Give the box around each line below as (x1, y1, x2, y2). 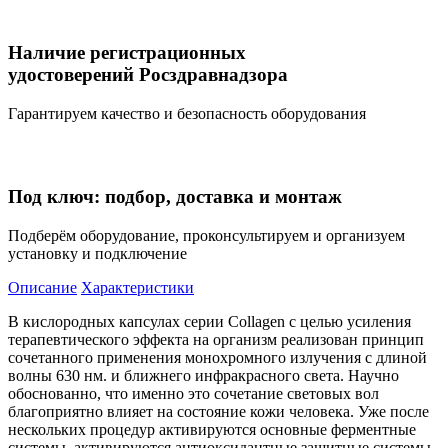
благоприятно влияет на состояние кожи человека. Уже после (8, 402, 429, 420)
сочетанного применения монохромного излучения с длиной (8, 348, 427, 366)
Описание (8, 278, 77, 296)
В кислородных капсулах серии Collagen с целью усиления (8, 312, 411, 330)
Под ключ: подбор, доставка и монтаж (8, 185, 342, 207)
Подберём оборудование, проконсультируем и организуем (8, 226, 405, 244)
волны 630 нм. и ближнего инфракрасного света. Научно (8, 366, 399, 384)
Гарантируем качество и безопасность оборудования (8, 105, 366, 123)
